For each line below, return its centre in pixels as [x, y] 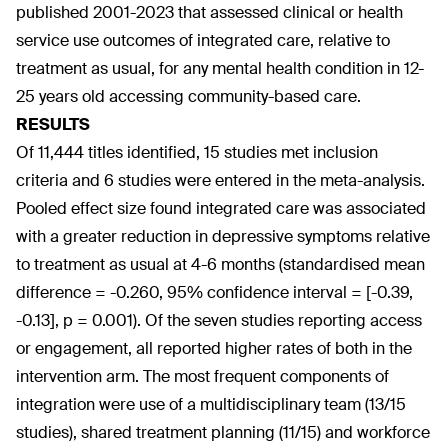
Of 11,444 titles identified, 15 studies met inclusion [197, 152]
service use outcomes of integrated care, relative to [203, 40]
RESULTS [53, 124]
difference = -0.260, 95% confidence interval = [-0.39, [214, 292]
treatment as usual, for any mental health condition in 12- [220, 68]
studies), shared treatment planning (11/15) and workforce [223, 432]
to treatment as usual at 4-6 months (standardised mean [220, 264]
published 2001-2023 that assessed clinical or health [209, 12]
